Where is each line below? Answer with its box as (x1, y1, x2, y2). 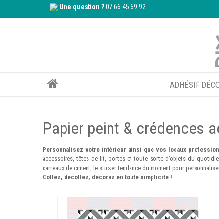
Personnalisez (43, 146, 83, 153)
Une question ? (59, 3, 104, 11)
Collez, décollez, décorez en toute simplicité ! (43, 174, 172, 181)
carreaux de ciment (43, 164, 90, 172)
